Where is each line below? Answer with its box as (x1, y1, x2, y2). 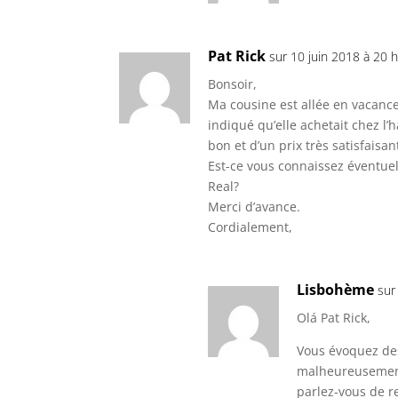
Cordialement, (208, 219, 293, 236)
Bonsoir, (208, 76, 258, 93)
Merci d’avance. (208, 198, 301, 216)
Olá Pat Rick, (297, 309, 371, 327)
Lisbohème (297, 280, 375, 300)
